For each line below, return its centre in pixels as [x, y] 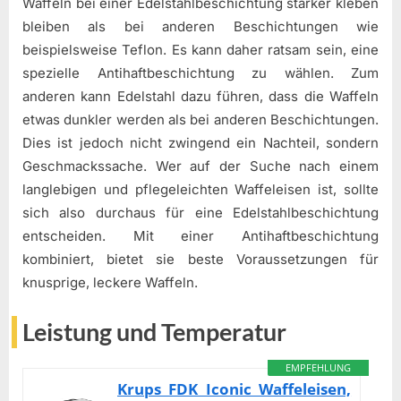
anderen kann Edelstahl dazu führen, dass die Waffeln [200, 96]
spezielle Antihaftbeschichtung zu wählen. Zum [200, 73]
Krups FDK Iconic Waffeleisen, [235, 388]
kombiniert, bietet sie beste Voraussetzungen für [200, 259]
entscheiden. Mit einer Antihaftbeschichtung [200, 235]
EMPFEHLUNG [319, 367]
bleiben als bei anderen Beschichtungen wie [200, 26]
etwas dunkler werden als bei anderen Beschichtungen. [200, 119]
